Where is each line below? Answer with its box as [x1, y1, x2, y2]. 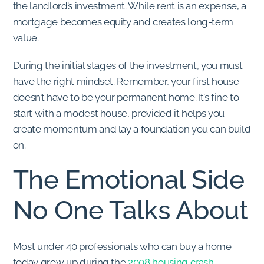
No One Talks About [12, 195, 248, 226]
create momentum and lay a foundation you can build [12, 123, 251, 135]
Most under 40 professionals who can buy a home [12, 240, 232, 253]
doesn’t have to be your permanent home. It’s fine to [12, 91, 239, 103]
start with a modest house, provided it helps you [12, 107, 225, 119]
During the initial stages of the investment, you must [12, 59, 243, 71]
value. [12, 32, 39, 44]
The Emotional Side [12, 164, 245, 195]
